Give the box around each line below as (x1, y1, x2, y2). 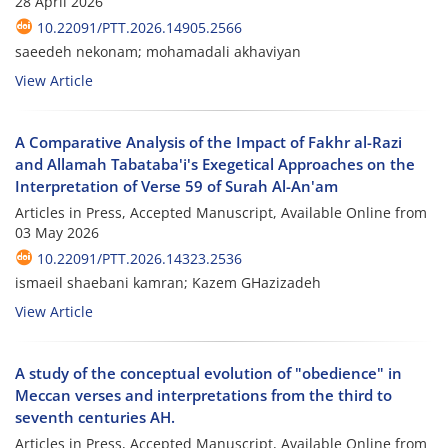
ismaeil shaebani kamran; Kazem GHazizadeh (15, 272, 321, 292)
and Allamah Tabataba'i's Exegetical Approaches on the (15, 153, 415, 174)
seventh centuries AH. (15, 406, 175, 427)
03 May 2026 (15, 222, 99, 242)
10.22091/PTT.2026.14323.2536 (37, 248, 242, 268)
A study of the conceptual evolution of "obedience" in (15, 362, 402, 383)
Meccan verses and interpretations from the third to (15, 384, 392, 405)
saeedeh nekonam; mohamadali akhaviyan (15, 41, 301, 61)
